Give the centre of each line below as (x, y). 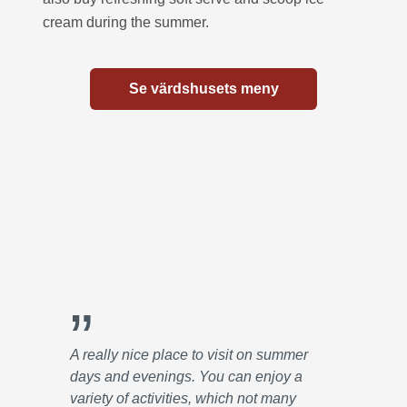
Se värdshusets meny (203, 89)
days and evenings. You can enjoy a (186, 377)
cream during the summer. (126, 22)
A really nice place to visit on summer (189, 355)
